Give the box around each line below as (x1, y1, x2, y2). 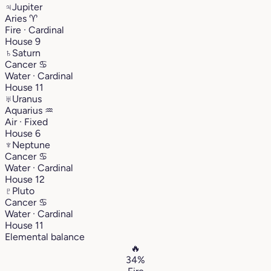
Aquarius (5, 104, 45, 116)
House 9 (5, 35, 41, 47)
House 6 (5, 127, 41, 139)
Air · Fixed (5, 116, 48, 128)
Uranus (12, 93, 42, 105)
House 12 (5, 173, 45, 185)
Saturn (12, 47, 41, 59)
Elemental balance (5, 230, 85, 243)
